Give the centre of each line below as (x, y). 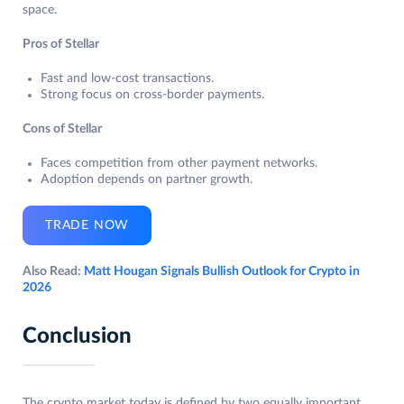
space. (40, 9)
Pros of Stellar (61, 44)
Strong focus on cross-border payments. (152, 94)
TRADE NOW (87, 225)
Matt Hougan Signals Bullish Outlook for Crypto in (222, 271)
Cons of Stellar (62, 129)
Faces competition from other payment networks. (179, 163)
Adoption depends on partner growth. (147, 179)
